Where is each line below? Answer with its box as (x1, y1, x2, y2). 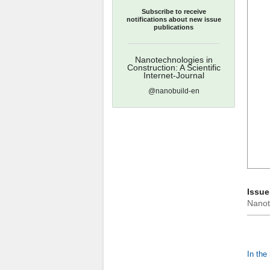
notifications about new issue (126, 16, 221, 23)
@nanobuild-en (148, 87, 199, 95)
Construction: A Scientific (127, 63, 221, 72)
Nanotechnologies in (134, 55, 213, 64)
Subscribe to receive (141, 8, 206, 15)
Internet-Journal (143, 71, 204, 80)
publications (154, 24, 193, 31)
